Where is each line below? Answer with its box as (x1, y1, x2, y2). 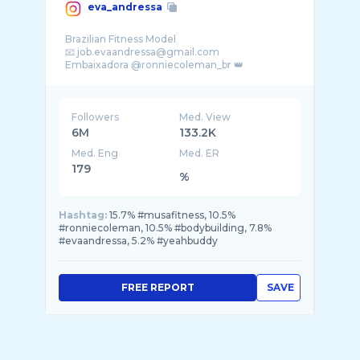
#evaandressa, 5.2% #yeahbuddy (59, 235, 218, 247)
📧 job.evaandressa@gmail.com (65, 46, 219, 58)
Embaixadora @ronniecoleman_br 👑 (65, 59, 243, 71)
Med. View (179, 111, 231, 123)
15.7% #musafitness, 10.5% (109, 209, 235, 221)
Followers (72, 111, 119, 123)
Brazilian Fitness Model (65, 33, 176, 45)
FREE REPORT (121, 281, 194, 293)
